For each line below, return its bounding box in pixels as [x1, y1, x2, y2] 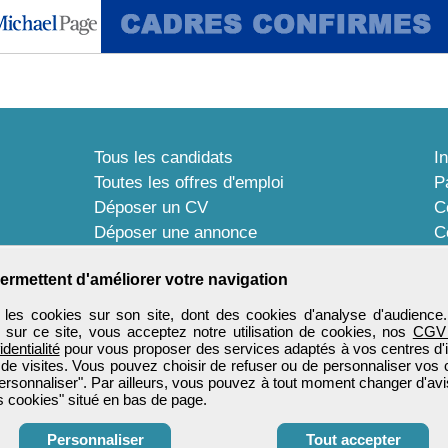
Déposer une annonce [94, 223, 257, 243]
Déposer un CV [94, 198, 208, 218]
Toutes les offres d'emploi [94, 173, 284, 193]
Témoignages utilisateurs [94, 248, 281, 268]
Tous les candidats [94, 148, 233, 168]
